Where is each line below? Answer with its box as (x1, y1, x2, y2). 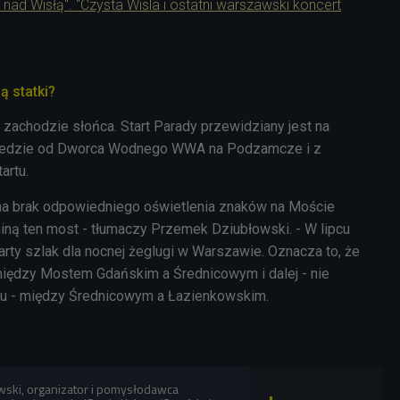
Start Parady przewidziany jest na (121, 118, 329, 136)
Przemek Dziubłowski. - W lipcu (151, 221, 350, 238)
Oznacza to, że (268, 243, 360, 261)
